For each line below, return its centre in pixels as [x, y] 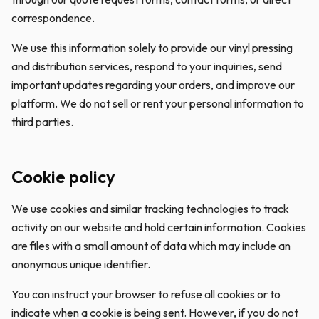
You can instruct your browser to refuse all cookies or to [146, 294]
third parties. [42, 122]
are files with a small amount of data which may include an [151, 246]
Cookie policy [63, 177]
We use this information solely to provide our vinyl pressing [152, 48]
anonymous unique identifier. [81, 264]
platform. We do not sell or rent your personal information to [158, 103]
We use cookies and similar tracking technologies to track [150, 209]
